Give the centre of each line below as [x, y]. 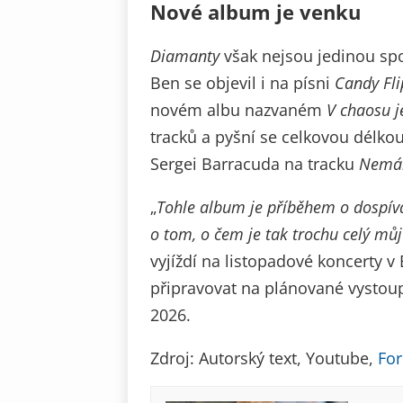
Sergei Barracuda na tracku [255, 164]
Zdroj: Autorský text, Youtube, [264, 358]
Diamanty [185, 56]
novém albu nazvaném [238, 110]
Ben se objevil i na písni [242, 83]
